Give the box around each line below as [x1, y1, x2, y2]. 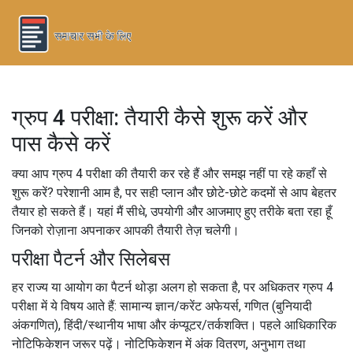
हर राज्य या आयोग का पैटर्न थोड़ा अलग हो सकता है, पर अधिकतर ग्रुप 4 [12, 279, 333, 295]
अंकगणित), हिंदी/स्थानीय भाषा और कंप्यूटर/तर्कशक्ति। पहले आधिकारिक [12, 317, 336, 333]
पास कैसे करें [12, 130, 110, 157]
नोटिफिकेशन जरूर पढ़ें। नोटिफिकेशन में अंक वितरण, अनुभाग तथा [12, 336, 306, 351]
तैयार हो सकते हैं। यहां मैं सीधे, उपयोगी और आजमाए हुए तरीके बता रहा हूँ [12, 203, 332, 219]
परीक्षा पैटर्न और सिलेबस [12, 247, 170, 270]
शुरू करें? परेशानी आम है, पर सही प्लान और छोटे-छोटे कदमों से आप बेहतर [12, 184, 336, 200]
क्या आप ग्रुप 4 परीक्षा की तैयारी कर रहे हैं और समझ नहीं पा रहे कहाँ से [12, 165, 327, 181]
